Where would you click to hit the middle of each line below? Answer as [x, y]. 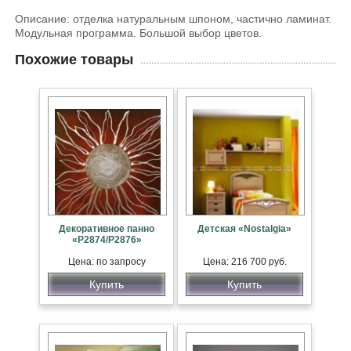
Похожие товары [74, 59]
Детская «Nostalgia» [244, 228]
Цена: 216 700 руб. [244, 261]
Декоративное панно [107, 228]
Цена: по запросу [107, 261]
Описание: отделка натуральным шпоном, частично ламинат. [173, 18]
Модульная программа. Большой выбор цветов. [141, 33]
